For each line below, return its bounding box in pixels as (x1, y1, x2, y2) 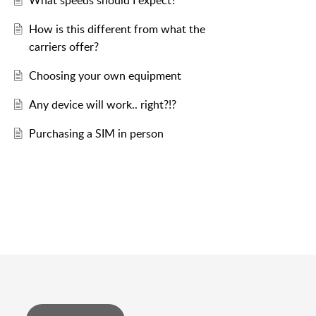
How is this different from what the (28, 21, 205, 37)
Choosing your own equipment (28, 68, 181, 84)
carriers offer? (28, 39, 99, 55)
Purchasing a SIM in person (28, 126, 164, 142)
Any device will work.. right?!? (28, 97, 176, 113)
